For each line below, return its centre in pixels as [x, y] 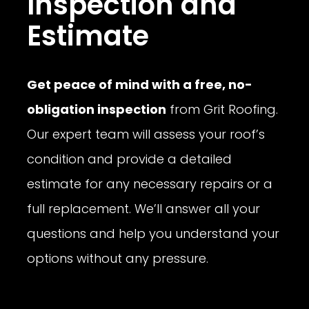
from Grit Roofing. [222, 110]
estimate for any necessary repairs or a [150, 184]
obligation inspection [97, 110]
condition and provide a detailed [130, 159]
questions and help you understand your [153, 234]
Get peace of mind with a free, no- [140, 85]
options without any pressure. [118, 259]
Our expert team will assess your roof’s [146, 134]
